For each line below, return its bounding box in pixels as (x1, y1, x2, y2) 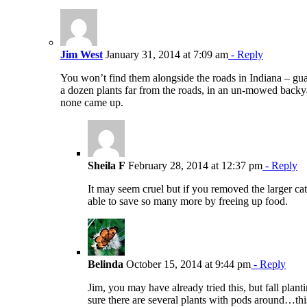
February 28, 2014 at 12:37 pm (125, 159, 262, 171)
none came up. (60, 96, 123, 108)
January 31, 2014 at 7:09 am (103, 48, 228, 60)
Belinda (88, 258, 123, 270)
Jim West (60, 48, 103, 60)
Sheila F (88, 159, 125, 171)
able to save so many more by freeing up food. (88, 195, 288, 207)
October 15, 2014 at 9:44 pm (123, 258, 251, 270)
